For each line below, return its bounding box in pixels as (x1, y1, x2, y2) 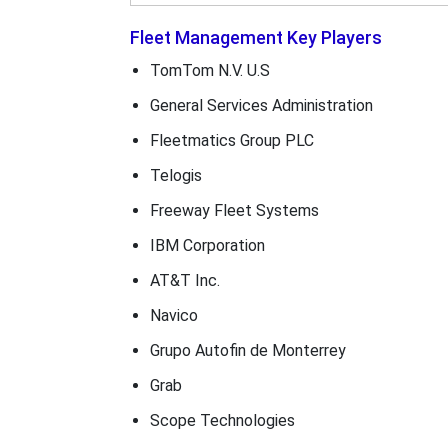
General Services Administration (149, 96, 373, 115)
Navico (149, 306, 198, 325)
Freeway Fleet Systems (149, 201, 319, 220)
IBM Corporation (149, 236, 265, 255)
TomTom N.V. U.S (149, 61, 270, 80)
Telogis (149, 166, 202, 185)
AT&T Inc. (149, 271, 220, 290)
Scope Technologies (149, 411, 295, 430)
